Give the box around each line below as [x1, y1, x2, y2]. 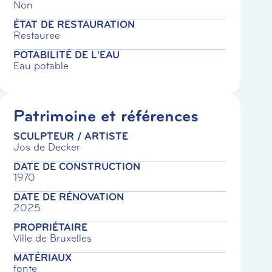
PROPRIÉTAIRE [13, 220, 88, 234]
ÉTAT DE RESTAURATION [13, 18, 135, 31]
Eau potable [13, 59, 69, 72]
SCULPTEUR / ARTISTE [13, 130, 129, 143]
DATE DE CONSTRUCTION [13, 160, 141, 174]
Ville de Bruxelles [13, 231, 92, 245]
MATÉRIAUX [13, 251, 72, 264]
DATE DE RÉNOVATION [13, 190, 124, 203]
